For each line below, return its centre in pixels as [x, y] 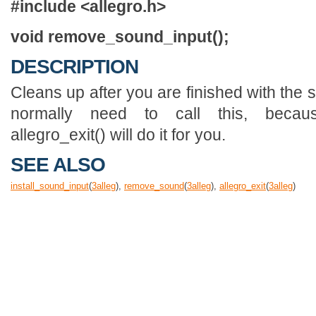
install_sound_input [50, 186]
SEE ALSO [58, 165]
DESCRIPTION [74, 67]
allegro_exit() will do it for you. [118, 134]
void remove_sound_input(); [120, 36]
